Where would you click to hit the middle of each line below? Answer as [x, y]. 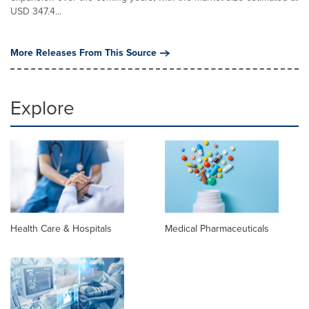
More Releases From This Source [83, 53]
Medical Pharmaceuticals [217, 229]
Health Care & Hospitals [61, 229]
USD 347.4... [36, 11]
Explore [42, 108]
